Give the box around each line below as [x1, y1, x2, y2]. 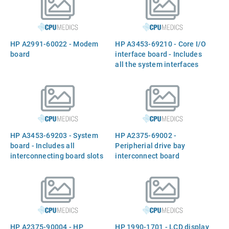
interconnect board [115, 150, 179, 161]
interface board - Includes [115, 49, 202, 59]
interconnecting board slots [10, 150, 103, 161]
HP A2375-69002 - [115, 130, 177, 140]
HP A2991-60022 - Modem [10, 38, 99, 49]
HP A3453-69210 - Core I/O [115, 38, 207, 49]
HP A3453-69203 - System [10, 130, 98, 140]
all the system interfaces [115, 59, 199, 69]
